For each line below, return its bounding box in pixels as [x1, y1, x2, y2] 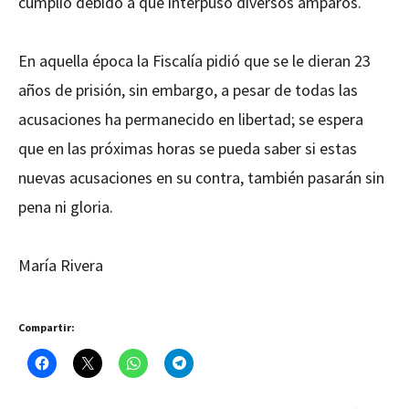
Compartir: [18, 320, 75, 334]
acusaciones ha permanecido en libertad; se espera [18, 108, 363, 130]
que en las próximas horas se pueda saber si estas [18, 137, 357, 159]
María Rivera [18, 254, 103, 276]
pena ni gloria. [18, 195, 113, 217]
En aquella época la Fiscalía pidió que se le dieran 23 [18, 49, 371, 71]
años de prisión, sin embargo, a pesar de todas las [18, 79, 358, 100]
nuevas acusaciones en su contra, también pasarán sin [18, 166, 384, 188]
